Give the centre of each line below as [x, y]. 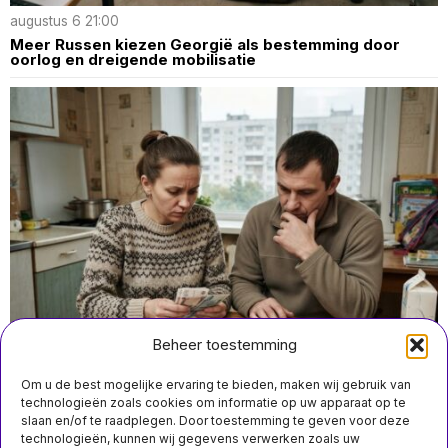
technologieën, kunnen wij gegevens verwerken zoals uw [190, 438]
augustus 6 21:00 [64, 20]
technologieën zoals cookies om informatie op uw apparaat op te [213, 402]
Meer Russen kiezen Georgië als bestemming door [205, 44]
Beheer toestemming [224, 344]
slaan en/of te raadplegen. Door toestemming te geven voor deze [215, 420]
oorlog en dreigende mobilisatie [133, 59]
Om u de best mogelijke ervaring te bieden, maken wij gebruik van [216, 384]
